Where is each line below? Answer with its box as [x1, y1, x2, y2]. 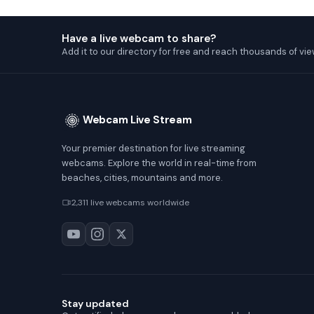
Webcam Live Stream [83, 113, 192, 128]
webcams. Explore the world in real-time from [62, 156, 257, 169]
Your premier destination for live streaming [62, 142, 245, 154]
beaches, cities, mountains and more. [62, 171, 223, 184]
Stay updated [62, 297, 129, 310]
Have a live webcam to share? [62, 31, 216, 46]
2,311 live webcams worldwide [71, 196, 189, 208]
